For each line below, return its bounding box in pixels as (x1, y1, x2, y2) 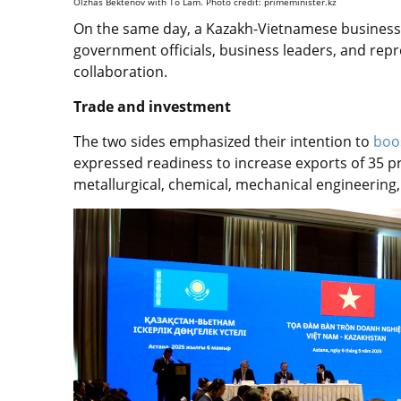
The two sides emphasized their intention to (73, 131, 373, 151)
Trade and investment (73, 96, 231, 116)
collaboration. (73, 61, 167, 81)
